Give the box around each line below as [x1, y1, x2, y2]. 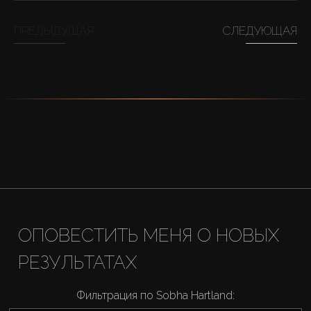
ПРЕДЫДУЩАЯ [14, 23, 94, 37]
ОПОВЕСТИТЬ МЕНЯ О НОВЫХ [17, 224, 279, 246]
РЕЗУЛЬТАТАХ [17, 251, 137, 273]
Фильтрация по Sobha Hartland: [76, 288, 235, 302]
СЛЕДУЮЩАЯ [223, 23, 297, 37]
